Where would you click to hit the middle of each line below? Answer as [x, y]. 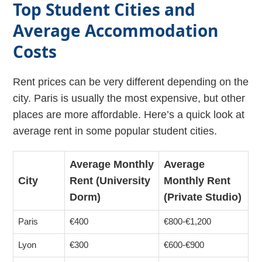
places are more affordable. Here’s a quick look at [129, 114]
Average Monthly [112, 164]
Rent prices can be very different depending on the [131, 82]
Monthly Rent [197, 180]
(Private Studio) [203, 197]
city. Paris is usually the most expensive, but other [129, 98]
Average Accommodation [116, 30]
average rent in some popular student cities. [115, 131]
